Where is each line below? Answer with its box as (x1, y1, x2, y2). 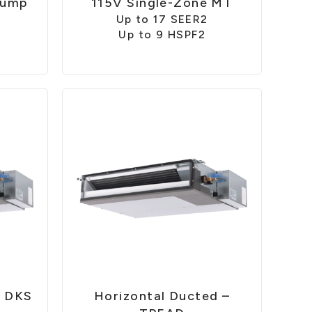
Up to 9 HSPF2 (118, 28, 206, 42)
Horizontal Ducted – (93, 288, 231, 304)
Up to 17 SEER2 (116, 13, 208, 26)
